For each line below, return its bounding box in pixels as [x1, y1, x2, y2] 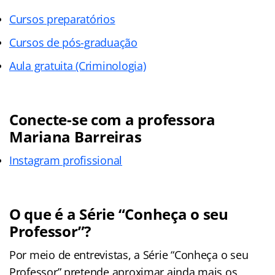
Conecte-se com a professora [9, 109, 215, 130]
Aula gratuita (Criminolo [9, 58, 128, 73]
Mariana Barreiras [9, 126, 142, 147]
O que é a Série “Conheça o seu [9, 203, 228, 224]
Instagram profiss [9, 152, 98, 168]
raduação [90, 34, 137, 50]
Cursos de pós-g [9, 34, 90, 50]
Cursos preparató [9, 11, 96, 26]
